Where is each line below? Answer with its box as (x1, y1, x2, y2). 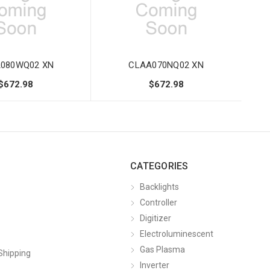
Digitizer (140, 213, 171, 223)
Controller (140, 197, 177, 207)
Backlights (140, 181, 179, 192)
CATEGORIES (130, 160, 189, 172)
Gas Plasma (140, 244, 185, 254)
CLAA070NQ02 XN (128, 59, 204, 71)
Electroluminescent (140, 228, 213, 239)
